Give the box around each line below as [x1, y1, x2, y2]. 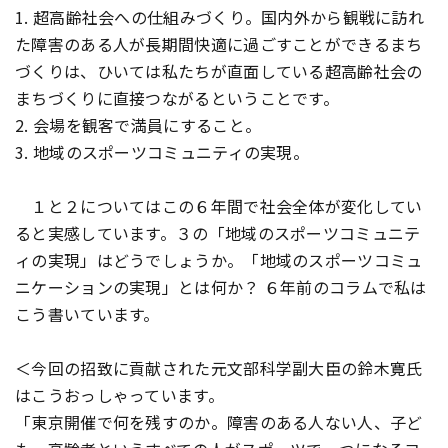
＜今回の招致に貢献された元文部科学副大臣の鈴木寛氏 [15, 356, 423, 380]
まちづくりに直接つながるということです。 [15, 86, 339, 110]
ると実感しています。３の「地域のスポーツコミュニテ [15, 221, 421, 245]
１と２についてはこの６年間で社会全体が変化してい [15, 194, 423, 218]
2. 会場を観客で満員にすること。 [15, 113, 262, 137]
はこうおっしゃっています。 [15, 383, 224, 407]
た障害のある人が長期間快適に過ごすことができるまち [15, 32, 423, 56]
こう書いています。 [15, 302, 160, 326]
